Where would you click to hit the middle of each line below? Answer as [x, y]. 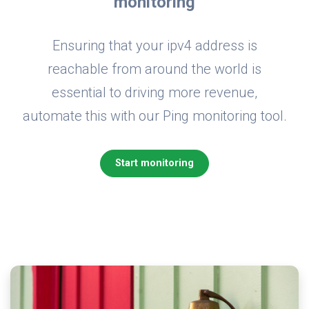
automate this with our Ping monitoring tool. [154, 116]
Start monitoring [154, 163]
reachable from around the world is [154, 69]
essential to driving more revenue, [154, 92]
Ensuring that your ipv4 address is [154, 45]
